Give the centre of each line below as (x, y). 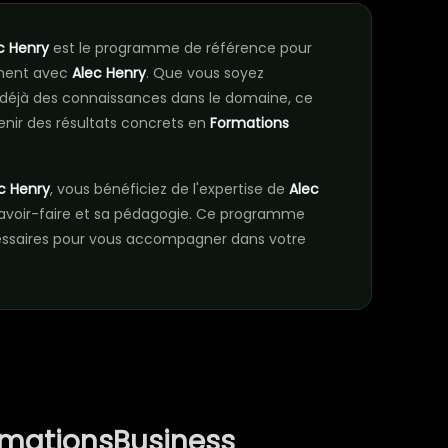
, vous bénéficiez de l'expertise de (169, 189)
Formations (249, 123)
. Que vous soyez (205, 73)
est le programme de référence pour (180, 48)
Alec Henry (109, 73)
